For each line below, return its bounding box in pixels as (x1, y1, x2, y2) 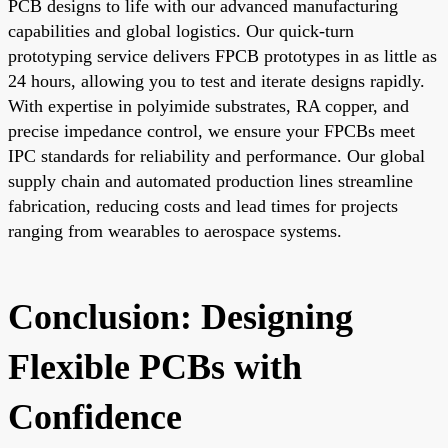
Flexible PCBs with (8, 346, 302, 387)
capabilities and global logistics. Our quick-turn (8, 20, 354, 41)
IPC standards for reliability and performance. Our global (8, 145, 425, 166)
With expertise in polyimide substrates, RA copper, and (8, 95, 409, 116)
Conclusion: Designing (8, 296, 353, 337)
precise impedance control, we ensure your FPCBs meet (8, 120, 415, 141)
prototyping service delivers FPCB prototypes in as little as (8, 45, 437, 66)
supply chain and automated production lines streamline (8, 170, 413, 191)
